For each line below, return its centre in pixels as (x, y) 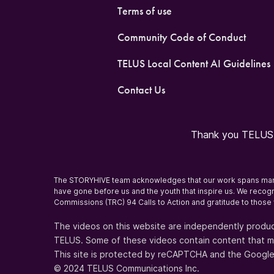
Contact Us (141, 90)
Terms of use (144, 11)
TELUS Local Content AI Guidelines (194, 63)
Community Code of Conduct (181, 37)
